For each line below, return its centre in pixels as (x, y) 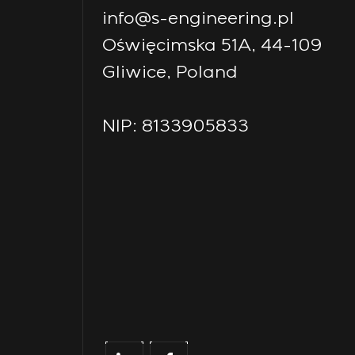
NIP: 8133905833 (176, 126)
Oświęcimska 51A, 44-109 (212, 46)
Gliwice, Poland (170, 73)
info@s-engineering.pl (198, 19)
